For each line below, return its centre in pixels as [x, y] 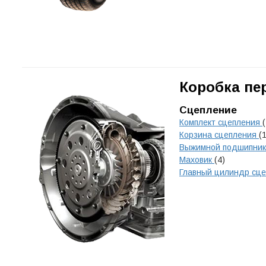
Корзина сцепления [219, 135]
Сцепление [208, 110]
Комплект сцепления [221, 122]
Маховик [197, 160]
